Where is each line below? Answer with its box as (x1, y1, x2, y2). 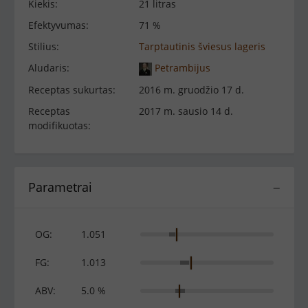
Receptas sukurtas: (28, 82, 115, 96)
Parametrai (28, 178, 92, 195)
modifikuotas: (28, 118, 91, 132)
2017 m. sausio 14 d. (139, 104, 234, 118)
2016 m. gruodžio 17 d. (139, 82, 245, 96)
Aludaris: (28, 61, 69, 74)
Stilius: (28, 40, 59, 53)
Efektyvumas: (28, 19, 89, 32)
